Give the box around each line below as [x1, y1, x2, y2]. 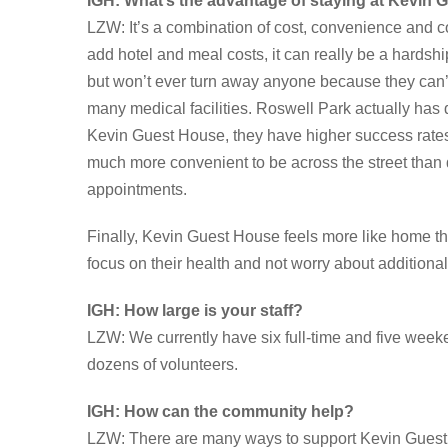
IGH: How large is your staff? [87, 302, 303, 320]
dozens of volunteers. [87, 356, 238, 374]
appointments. [87, 181, 187, 199]
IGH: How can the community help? [87, 403, 354, 421]
